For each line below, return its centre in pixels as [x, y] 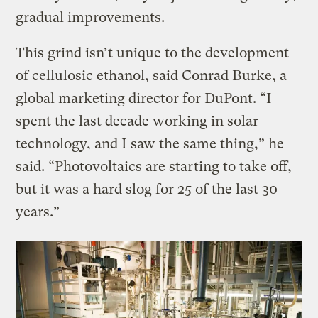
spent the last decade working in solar [137, 121]
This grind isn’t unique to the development [153, 53]
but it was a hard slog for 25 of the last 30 [147, 189]
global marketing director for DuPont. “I [144, 98]
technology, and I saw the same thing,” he [150, 143]
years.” [38, 212]
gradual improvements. [91, 17]
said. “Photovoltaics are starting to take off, [154, 166]
